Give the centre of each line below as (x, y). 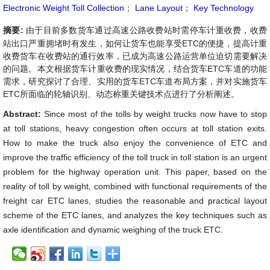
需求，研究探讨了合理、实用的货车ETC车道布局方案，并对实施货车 (135, 81)
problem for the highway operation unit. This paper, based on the (135, 172)
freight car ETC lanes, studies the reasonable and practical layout (135, 201)
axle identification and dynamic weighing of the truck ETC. (113, 230)
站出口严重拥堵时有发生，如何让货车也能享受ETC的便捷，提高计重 (135, 43)
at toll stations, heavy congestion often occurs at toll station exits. (135, 128)
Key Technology (222, 8)
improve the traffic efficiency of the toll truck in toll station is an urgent (135, 157)
